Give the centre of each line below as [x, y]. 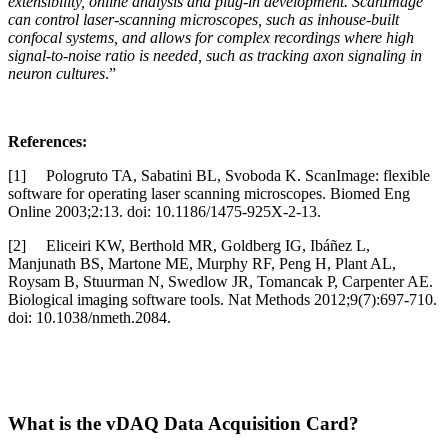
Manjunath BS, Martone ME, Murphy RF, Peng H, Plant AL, [202, 263]
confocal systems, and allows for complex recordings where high [211, 37]
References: [47, 141]
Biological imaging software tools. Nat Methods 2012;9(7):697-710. [222, 299]
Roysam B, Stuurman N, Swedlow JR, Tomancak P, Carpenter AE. [220, 281]
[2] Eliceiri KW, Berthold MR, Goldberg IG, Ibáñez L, [189, 245]
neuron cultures [56, 73]
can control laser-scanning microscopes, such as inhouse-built [203, 19]
